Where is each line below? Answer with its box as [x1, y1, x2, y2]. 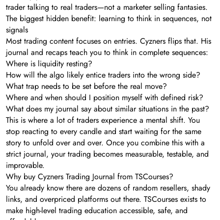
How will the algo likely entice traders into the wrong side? [6, 69, 200, 81]
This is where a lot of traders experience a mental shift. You [6, 114, 200, 126]
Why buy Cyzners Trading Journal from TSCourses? [6, 170, 173, 182]
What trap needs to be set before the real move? [6, 80, 167, 92]
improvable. [6, 159, 45, 171]
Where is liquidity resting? [6, 57, 92, 69]
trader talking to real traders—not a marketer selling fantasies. [6, 1, 208, 13]
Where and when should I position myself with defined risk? [6, 91, 203, 103]
